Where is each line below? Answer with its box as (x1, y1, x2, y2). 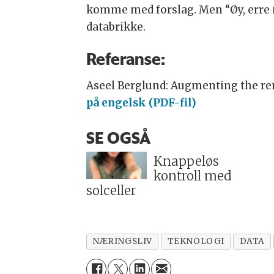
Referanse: (86, 48, 165, 69)
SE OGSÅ (86, 127, 150, 148)
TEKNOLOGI (167, 235, 224, 246)
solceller (86, 183, 136, 199)
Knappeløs (153, 154, 219, 170)
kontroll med (153, 168, 232, 185)
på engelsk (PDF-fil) (86, 95, 196, 109)
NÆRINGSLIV (92, 235, 152, 246)
